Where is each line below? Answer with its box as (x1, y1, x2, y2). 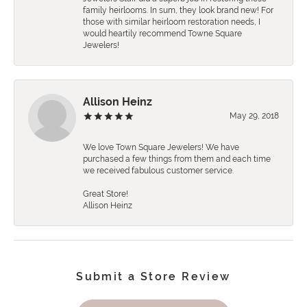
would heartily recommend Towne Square (83, 29, 242, 39)
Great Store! (83, 189, 128, 199)
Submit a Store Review (76, 270, 231, 284)
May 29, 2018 (230, 111, 279, 121)
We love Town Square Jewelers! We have (83, 143, 239, 153)
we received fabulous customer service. (83, 166, 234, 176)
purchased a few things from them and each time (83, 154, 271, 164)
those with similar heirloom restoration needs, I (83, 17, 260, 27)
